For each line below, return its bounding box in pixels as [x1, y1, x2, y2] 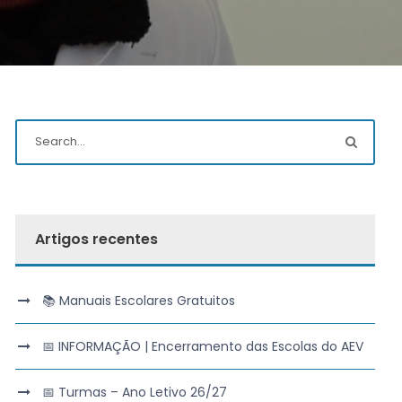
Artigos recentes [34, 228, 158, 249]
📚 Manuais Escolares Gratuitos [41, 291, 235, 310]
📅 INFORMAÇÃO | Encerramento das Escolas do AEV [41, 336, 363, 355]
